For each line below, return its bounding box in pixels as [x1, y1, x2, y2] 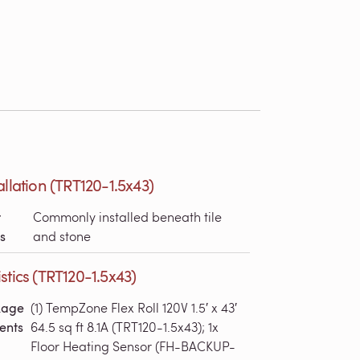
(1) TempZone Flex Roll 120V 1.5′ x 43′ [31, 299, 238, 316]
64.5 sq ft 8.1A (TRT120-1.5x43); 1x [31, 318, 219, 335]
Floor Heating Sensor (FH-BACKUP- [31, 337, 236, 354]
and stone [33, 227, 92, 244]
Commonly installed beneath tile [33, 208, 223, 225]
